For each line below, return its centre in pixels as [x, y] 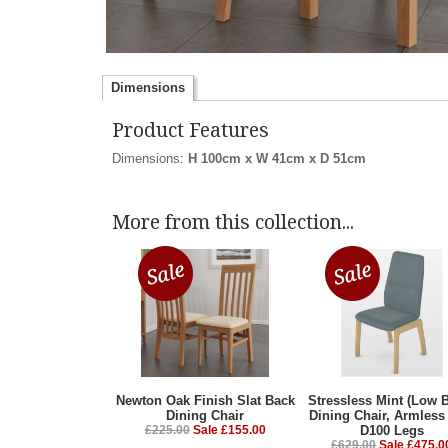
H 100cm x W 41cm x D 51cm [277, 158]
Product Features [190, 130]
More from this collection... [233, 222]
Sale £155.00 [229, 430]
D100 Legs [391, 431]
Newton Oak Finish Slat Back [205, 401]
